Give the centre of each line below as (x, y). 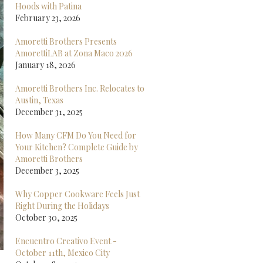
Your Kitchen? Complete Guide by (77, 147)
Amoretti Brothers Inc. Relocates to (80, 88)
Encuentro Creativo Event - (66, 241)
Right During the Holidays (62, 206)
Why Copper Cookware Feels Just (77, 194)
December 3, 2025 (47, 171)
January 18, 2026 (45, 65)
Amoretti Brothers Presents (66, 41)
